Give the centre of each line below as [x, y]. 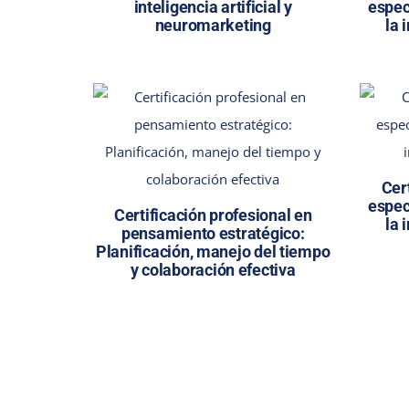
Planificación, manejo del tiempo [213, 251]
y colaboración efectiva [213, 269]
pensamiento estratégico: [213, 233]
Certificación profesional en [213, 215]
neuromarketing [213, 25]
